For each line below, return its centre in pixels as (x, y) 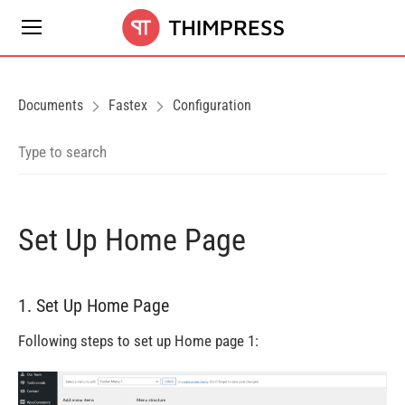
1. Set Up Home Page (94, 306)
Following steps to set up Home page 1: (138, 341)
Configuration (212, 105)
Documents (51, 105)
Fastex (128, 105)
